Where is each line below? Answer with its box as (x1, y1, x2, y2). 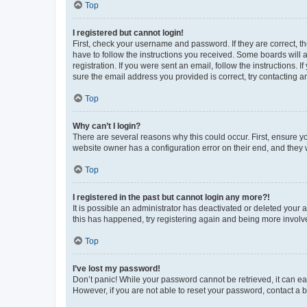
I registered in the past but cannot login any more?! (73, 192, 270, 202)
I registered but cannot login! (73, 27, 184, 38)
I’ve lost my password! (73, 263, 160, 273)
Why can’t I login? (73, 121, 140, 131)
